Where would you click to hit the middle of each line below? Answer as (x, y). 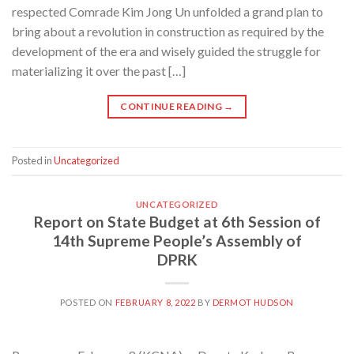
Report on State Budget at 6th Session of (177, 222)
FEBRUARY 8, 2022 (155, 303)
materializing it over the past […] (99, 70)
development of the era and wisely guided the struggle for (166, 51)
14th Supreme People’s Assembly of (177, 241)
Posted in (33, 160)
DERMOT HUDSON (253, 303)
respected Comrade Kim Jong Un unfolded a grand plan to (168, 11)
